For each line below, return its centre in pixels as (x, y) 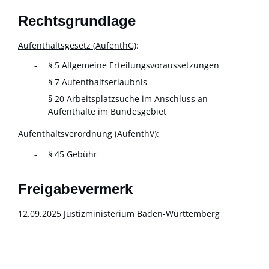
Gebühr (82, 154)
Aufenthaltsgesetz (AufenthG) (77, 45)
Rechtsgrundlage (77, 20)
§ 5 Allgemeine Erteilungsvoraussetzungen (134, 65)
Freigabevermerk (75, 189)
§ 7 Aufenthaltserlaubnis (98, 82)
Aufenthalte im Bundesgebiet (107, 112)
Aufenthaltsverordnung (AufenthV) (87, 134)
